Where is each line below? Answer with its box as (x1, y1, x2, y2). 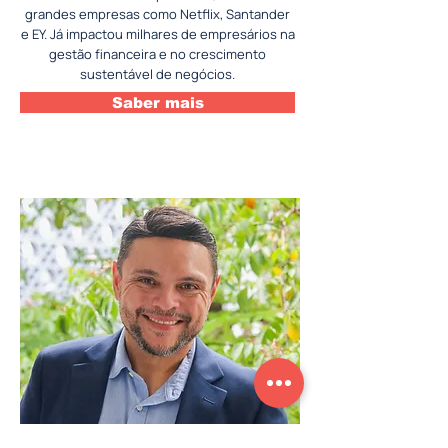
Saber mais (111, 94, 204, 111)
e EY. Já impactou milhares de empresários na (20, 25, 295, 43)
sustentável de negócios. (80, 65, 235, 83)
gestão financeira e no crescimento (49, 45, 266, 63)
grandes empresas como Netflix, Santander (25, 5, 290, 23)
